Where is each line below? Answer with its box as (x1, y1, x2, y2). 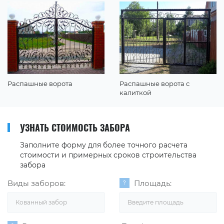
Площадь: (134, 178, 171, 188)
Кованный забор (15, 198, 67, 206)
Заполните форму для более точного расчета (20, 140, 187, 149)
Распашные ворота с (119, 79, 189, 87)
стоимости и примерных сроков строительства (20, 150, 196, 159)
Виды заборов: (7, 178, 65, 188)
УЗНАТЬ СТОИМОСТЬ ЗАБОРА (20, 120, 130, 134)
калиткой (119, 88, 151, 96)
